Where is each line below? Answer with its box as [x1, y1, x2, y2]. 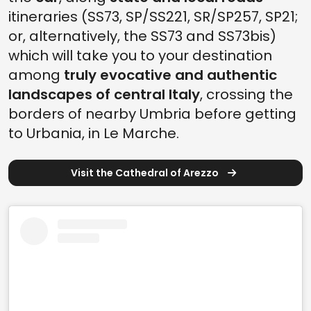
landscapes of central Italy [8, 85, 200, 105]
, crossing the [200, 85, 293, 105]
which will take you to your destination [8, 46, 272, 66]
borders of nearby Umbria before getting [8, 104, 296, 124]
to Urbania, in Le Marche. [8, 124, 179, 144]
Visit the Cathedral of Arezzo [71, 166, 221, 180]
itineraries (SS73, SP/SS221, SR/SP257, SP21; [8, 7, 298, 27]
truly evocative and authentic [64, 65, 277, 85]
